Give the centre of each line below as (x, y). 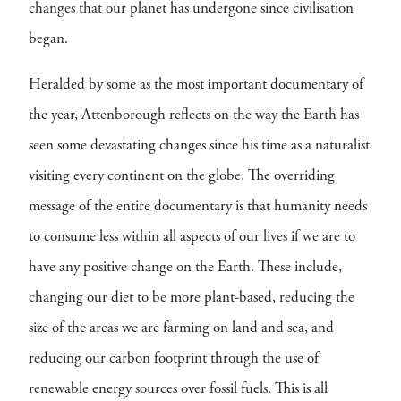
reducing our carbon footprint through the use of (174, 359)
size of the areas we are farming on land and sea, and (181, 329)
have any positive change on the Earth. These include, (185, 268)
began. (48, 40)
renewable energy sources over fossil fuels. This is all (178, 390)
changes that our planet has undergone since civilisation (191, 9)
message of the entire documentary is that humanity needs (198, 207)
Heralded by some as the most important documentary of (196, 85)
